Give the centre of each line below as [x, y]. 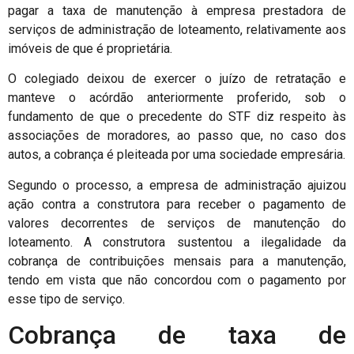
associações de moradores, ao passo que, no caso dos [177, 136]
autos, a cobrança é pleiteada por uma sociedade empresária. [177, 155]
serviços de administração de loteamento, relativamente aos [177, 30]
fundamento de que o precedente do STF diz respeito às [177, 117]
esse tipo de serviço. [66, 299]
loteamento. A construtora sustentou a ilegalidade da [177, 242]
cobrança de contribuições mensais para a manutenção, [177, 261]
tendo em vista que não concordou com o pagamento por [177, 280]
